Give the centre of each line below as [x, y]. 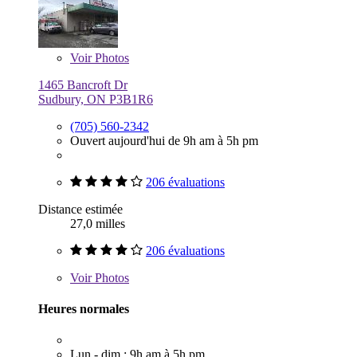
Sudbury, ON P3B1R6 [96, 99]
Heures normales [84, 308]
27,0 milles [98, 223]
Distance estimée [80, 209]
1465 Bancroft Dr [83, 84]
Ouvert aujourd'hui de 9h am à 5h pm [164, 140]
